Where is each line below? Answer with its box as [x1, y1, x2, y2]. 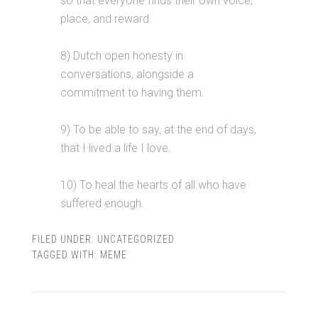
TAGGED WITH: [31, 249, 100, 261]
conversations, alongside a [60, 67, 194, 81]
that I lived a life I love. [60, 141, 171, 155]
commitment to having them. [60, 86, 204, 99]
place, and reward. [60, 12, 152, 26]
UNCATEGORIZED [97, 234, 175, 245]
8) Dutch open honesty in [60, 49, 183, 62]
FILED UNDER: [31, 234, 97, 245]
